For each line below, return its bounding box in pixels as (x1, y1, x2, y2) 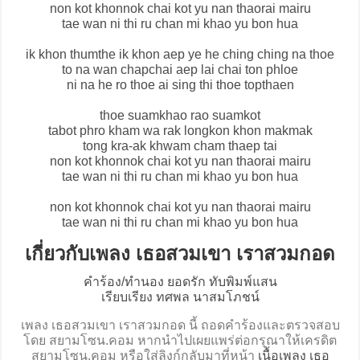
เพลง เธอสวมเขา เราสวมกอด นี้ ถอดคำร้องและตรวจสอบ (20, 318, 340, 333)
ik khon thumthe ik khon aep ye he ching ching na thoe (26, 47, 334, 62)
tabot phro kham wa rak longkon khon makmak (47, 124, 313, 138)
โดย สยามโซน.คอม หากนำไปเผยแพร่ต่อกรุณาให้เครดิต (23, 333, 337, 348)
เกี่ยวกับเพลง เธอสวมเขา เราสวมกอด (25, 243, 335, 265)
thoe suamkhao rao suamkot (100, 108, 260, 123)
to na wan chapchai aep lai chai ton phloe (62, 63, 298, 77)
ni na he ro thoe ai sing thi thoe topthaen (66, 78, 294, 92)
